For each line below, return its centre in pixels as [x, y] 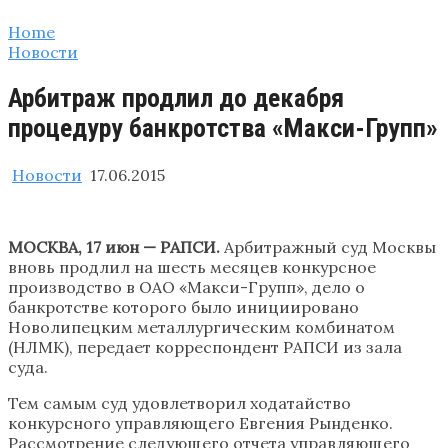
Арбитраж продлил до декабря [176, 98]
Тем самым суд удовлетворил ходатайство [179, 402]
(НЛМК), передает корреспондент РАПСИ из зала [205, 346]
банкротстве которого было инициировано [183, 306]
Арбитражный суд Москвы [328, 246]
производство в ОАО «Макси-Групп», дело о [186, 286]
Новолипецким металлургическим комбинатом [201, 326]
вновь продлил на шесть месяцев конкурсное [192, 266]
